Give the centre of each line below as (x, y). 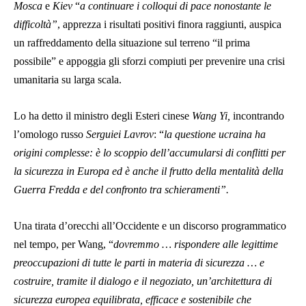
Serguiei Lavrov (119, 135)
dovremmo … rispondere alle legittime (196, 245)
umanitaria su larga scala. (68, 80)
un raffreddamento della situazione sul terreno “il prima (132, 43)
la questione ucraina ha (215, 135)
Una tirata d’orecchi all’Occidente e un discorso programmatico (150, 226)
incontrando (257, 116)
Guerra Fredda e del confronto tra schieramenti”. (121, 190)
